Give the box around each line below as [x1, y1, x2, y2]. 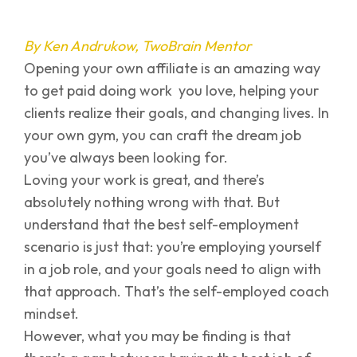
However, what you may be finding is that [24, 327, 291, 345]
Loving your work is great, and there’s [24, 171, 265, 189]
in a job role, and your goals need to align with [24, 260, 321, 278]
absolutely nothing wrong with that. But [24, 193, 280, 211]
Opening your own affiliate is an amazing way [24, 59, 320, 77]
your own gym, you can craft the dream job [24, 126, 301, 144]
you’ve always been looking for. [24, 148, 228, 167]
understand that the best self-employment [24, 215, 299, 233]
